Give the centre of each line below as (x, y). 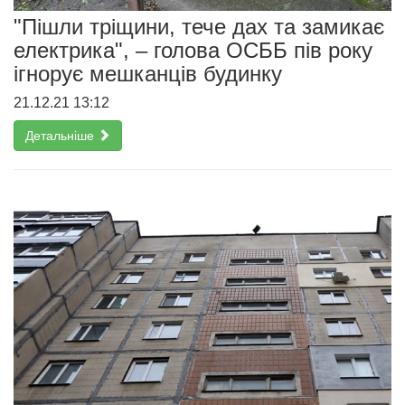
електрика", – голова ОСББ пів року (193, 51)
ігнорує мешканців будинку (148, 74)
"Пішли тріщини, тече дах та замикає (199, 27)
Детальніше (61, 136)
